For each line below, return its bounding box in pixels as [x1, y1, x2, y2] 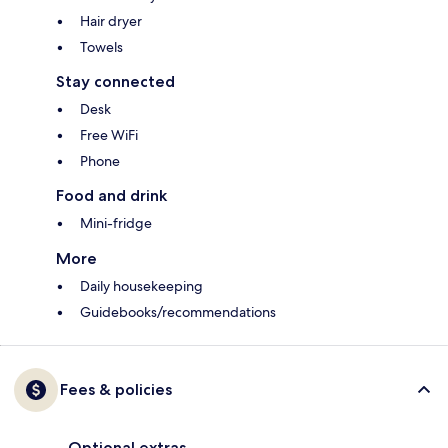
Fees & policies [60, 380, 172, 400]
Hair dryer [80, 12, 142, 31]
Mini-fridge [80, 214, 152, 233]
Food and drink [56, 186, 167, 206]
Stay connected [56, 72, 175, 92]
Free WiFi [80, 126, 138, 145]
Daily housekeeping [80, 277, 203, 296]
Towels [80, 38, 123, 57]
